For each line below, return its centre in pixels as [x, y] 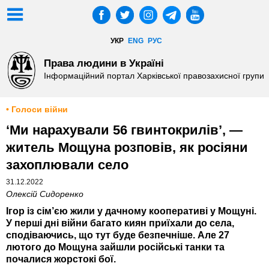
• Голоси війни [37, 110]
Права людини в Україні [104, 63]
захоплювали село [67, 165]
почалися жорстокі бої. [61, 259]
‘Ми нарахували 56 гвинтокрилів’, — [124, 130]
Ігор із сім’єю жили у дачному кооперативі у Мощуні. [131, 211]
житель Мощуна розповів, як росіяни [127, 148]
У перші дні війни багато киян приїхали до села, [120, 223]
